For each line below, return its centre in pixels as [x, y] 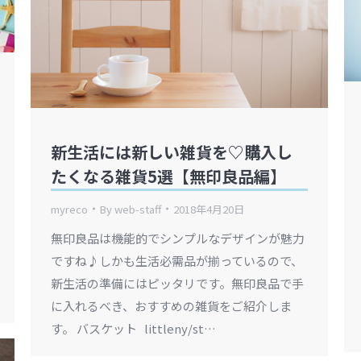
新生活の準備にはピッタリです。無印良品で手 [177, 283]
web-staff [138, 209]
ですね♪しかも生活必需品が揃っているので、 [177, 260]
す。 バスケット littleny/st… [133, 328]
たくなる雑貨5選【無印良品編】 [168, 176]
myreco [69, 209]
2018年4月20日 [209, 209]
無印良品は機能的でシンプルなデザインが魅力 [178, 238]
